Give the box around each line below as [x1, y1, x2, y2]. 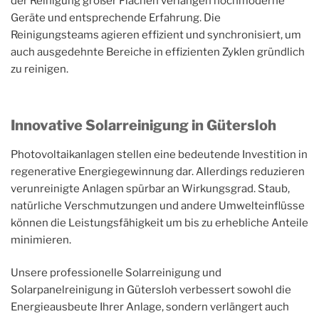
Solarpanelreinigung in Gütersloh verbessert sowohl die [11, 283, 291, 297]
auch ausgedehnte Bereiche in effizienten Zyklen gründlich [11, 46, 305, 59]
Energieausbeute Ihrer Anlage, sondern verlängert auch [11, 300, 289, 314]
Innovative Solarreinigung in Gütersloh [11, 116, 276, 134]
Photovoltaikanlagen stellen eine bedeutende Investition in [11, 147, 308, 161]
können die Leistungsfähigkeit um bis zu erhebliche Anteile [11, 216, 308, 229]
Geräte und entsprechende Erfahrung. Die [11, 11, 221, 25]
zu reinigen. [11, 63, 68, 76]
